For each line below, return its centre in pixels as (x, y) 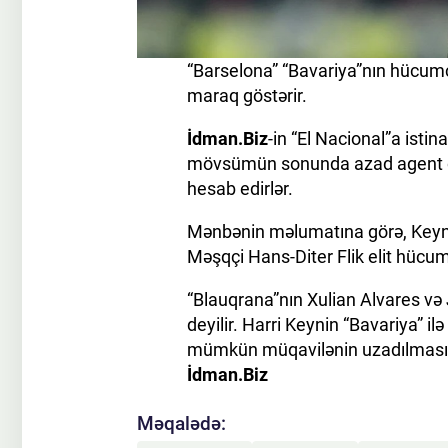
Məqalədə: (181, 424)
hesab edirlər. (240, 189)
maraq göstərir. (247, 96)
